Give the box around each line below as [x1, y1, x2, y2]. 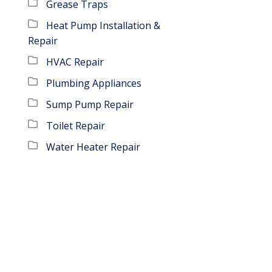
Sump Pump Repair [46, 97, 134, 111]
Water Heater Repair [46, 140, 140, 154]
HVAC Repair [46, 55, 104, 69]
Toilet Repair [46, 118, 105, 132]
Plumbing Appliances [46, 76, 141, 90]
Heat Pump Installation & [46, 18, 160, 32]
